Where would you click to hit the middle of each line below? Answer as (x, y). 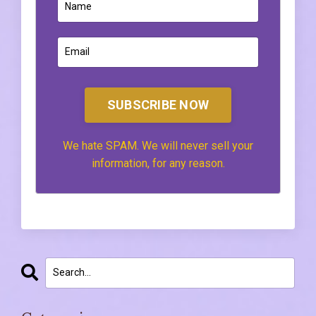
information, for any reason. (158, 163)
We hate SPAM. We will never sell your (158, 145)
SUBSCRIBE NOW (158, 105)
